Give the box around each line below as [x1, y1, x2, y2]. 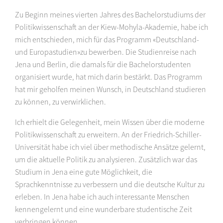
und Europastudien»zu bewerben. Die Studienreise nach [15, 47, 196, 57]
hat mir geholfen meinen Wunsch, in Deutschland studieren [15, 84, 206, 95]
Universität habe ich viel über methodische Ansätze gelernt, [15, 142, 206, 152]
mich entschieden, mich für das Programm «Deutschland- [15, 34, 199, 45]
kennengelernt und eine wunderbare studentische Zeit [15, 204, 192, 215]
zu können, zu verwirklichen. [15, 97, 106, 107]
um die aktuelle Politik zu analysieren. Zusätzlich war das [15, 154, 197, 165]
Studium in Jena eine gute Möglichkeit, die [15, 167, 152, 177]
